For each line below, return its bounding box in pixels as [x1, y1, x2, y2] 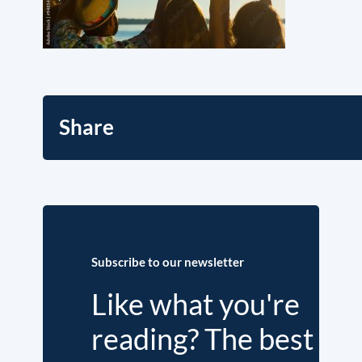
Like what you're [91, 286, 300, 322]
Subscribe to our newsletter [91, 255, 244, 269]
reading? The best [91, 321, 314, 356]
